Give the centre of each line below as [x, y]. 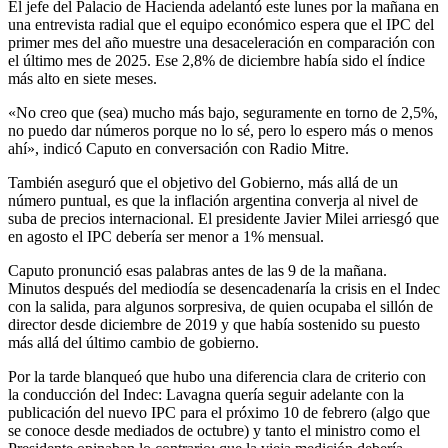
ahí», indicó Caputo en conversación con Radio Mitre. [178, 148]
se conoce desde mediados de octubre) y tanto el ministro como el [214, 430]
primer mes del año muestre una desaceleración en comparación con [221, 42]
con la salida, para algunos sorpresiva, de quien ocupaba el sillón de [220, 306]
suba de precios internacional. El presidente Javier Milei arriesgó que [223, 218]
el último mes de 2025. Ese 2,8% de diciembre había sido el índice [216, 60]
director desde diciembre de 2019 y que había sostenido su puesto [214, 324]
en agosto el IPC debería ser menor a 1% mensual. [166, 236]
